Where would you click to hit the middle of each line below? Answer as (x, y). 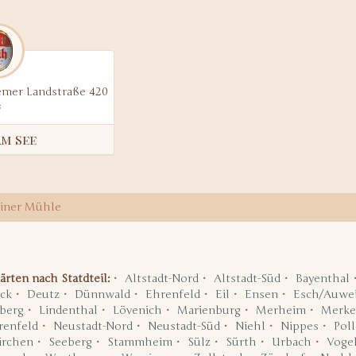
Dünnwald (102, 294)
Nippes (299, 326)
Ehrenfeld (172, 294)
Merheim (281, 310)
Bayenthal (322, 279)
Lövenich (137, 310)
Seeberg (70, 342)
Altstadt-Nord (161, 279)
